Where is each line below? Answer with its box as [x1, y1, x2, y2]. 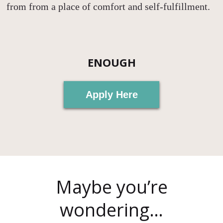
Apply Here [85, 89, 138, 100]
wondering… [60, 197, 163, 222]
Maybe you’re [55, 174, 168, 199]
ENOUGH [87, 54, 136, 70]
